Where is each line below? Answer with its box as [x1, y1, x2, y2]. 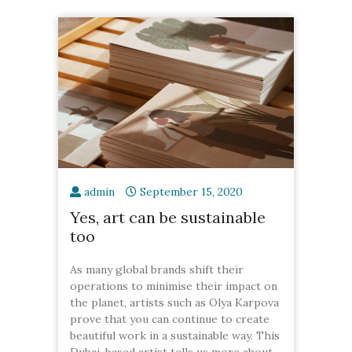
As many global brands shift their [70, 262, 244, 277]
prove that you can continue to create [70, 311, 269, 326]
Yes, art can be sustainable [70, 207, 266, 227]
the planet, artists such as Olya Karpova [70, 295, 279, 310]
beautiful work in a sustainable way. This [70, 328, 280, 343]
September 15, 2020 [140, 184, 243, 199]
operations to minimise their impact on [70, 278, 277, 293]
